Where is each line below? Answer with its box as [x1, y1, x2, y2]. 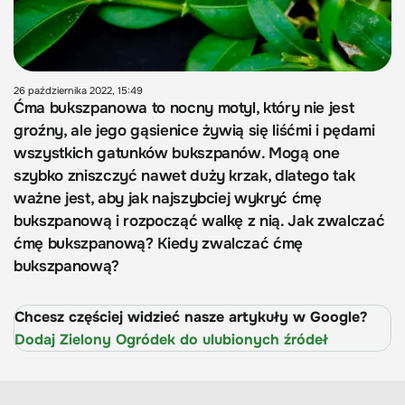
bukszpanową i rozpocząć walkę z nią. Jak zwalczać [14, 212, 385, 231]
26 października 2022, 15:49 [14, 84, 143, 98]
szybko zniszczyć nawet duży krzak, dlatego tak [14, 166, 355, 186]
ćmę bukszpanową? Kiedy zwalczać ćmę [14, 234, 304, 254]
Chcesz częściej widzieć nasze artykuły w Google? [14, 307, 367, 327]
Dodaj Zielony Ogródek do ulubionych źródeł [14, 330, 328, 350]
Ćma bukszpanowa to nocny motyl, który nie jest [14, 99, 354, 118]
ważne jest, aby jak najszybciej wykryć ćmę [14, 189, 322, 209]
